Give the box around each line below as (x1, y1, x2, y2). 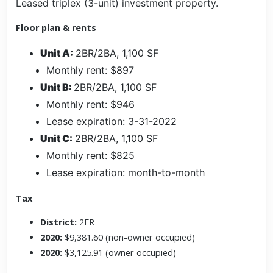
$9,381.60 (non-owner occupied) (65, 232, 196, 243)
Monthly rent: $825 (46, 149, 135, 161)
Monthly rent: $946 (46, 97, 135, 110)
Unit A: (40, 46, 74, 59)
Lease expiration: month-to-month (46, 166, 205, 179)
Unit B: (40, 80, 74, 93)
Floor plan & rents (16, 22, 97, 34)
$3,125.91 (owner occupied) (62, 247, 177, 258)
